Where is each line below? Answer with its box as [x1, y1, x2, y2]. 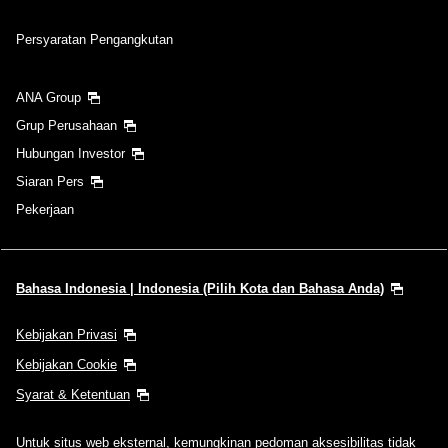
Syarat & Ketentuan [16, 386, 130, 402]
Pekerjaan [16, 201, 74, 217]
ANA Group [16, 89, 81, 105]
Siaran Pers [16, 173, 84, 189]
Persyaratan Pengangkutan [16, 31, 173, 47]
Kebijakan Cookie [16, 356, 117, 372]
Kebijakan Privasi [16, 326, 117, 342]
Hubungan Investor [16, 145, 125, 161]
